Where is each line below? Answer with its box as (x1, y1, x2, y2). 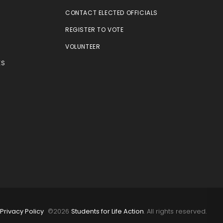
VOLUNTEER (65, 42, 101, 51)
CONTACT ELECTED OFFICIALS (65, 8, 158, 17)
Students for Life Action (71, 207, 144, 216)
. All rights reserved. (143, 207, 207, 216)
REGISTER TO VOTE (65, 25, 124, 34)
